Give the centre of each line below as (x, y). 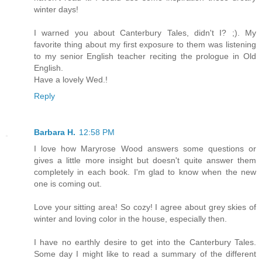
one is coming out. (68, 184)
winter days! (56, 10)
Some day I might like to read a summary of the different (145, 254)
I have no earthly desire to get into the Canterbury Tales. (145, 242)
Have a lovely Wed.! (71, 80)
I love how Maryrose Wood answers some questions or (145, 149)
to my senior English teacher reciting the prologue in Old (145, 56)
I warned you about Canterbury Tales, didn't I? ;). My (145, 33)
